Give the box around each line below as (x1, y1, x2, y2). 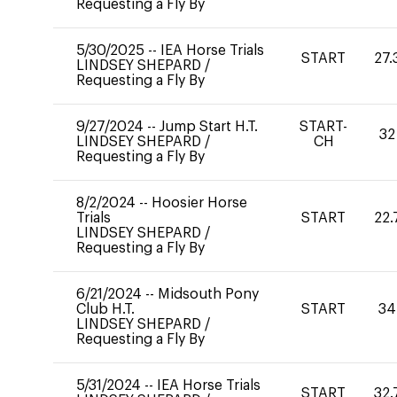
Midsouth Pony (158, 287, 259, 301)
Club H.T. (76, 302, 135, 316)
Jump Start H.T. (160, 120, 258, 134)
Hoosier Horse (152, 196, 247, 210)
